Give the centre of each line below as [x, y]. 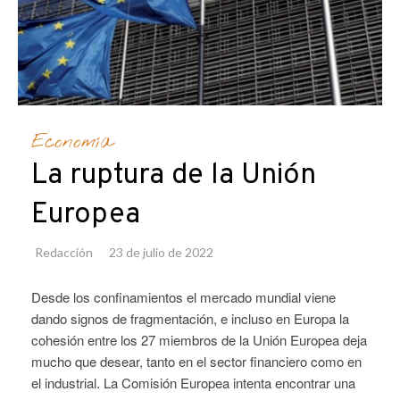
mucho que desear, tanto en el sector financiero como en [196, 362]
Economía [72, 142]
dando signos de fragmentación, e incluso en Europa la [190, 319]
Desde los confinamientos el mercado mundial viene [183, 297]
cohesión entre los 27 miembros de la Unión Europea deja [199, 340]
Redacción [64, 253]
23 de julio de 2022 [161, 253]
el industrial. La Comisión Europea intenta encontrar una [193, 383]
